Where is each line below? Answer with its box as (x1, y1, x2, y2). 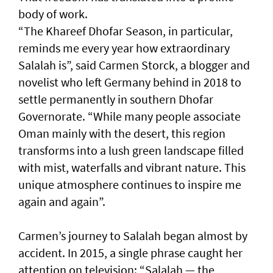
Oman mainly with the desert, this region (18, 126, 225, 141)
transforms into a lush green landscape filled (18, 143, 244, 158)
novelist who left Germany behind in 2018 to (18, 74, 241, 90)
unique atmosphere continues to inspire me (18, 177, 241, 193)
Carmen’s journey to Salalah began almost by (18, 228, 247, 244)
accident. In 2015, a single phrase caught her (18, 245, 243, 261)
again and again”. (18, 194, 105, 210)
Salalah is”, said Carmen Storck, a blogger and (18, 57, 250, 73)
